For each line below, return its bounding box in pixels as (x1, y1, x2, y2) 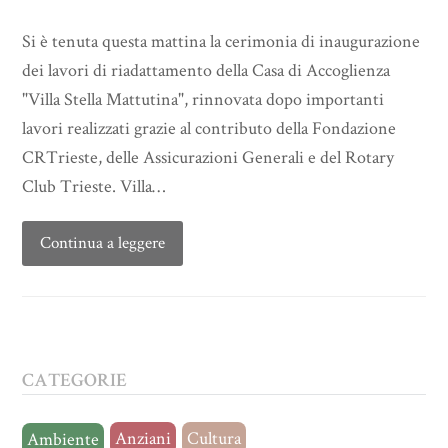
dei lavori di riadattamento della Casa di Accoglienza (22, 59, 391, 83)
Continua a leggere (40, 232, 166, 255)
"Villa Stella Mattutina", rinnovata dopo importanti (22, 88, 385, 112)
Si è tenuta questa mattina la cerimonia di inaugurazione (22, 30, 421, 54)
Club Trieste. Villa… (22, 175, 166, 199)
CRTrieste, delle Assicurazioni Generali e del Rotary (22, 146, 395, 170)
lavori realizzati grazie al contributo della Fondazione (22, 117, 397, 141)
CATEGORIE (22, 368, 128, 394)
